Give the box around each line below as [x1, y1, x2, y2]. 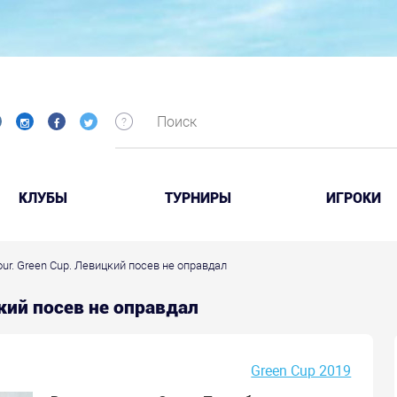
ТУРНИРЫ [165, 190, 232, 206]
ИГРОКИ [325, 190, 381, 206]
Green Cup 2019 [251, 362, 352, 379]
